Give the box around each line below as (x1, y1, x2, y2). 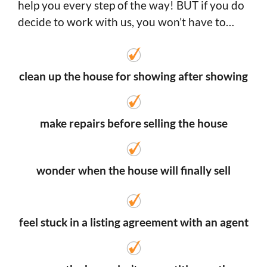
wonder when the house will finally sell (36, 163, 231, 177)
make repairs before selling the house (39, 116, 228, 130)
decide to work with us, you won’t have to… (18, 14, 234, 29)
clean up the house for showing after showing (19, 69, 248, 83)
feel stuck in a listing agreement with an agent (18, 215, 249, 229)
